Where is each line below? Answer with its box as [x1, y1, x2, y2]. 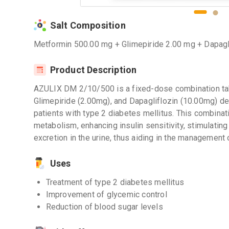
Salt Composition [50, 20, 126, 31]
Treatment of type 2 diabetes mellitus [45, 177, 184, 187]
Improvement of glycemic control [45, 190, 167, 199]
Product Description [50, 64, 137, 75]
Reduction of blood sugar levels [45, 202, 163, 212]
